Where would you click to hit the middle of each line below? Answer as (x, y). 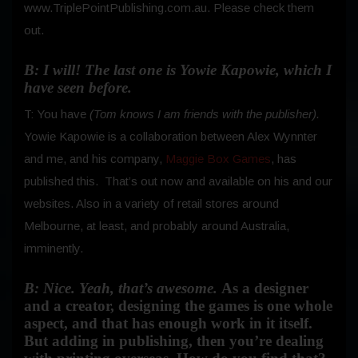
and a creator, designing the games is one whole (178, 306)
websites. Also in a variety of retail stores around (151, 204)
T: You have (57, 114)
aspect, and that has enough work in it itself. (168, 324)
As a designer (265, 288)
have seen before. (78, 88)
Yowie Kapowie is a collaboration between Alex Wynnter (171, 137)
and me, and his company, (95, 159)
